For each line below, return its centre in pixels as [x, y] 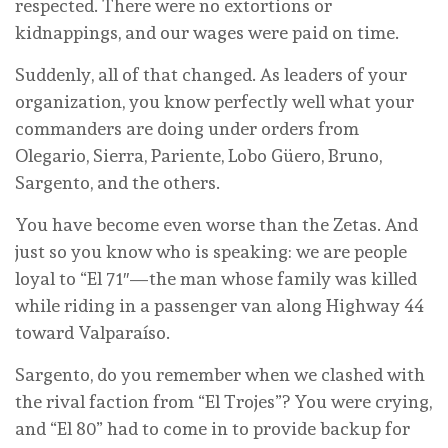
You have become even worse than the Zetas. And [216, 225]
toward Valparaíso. [92, 333]
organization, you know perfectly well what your [214, 102]
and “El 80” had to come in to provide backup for [212, 429]
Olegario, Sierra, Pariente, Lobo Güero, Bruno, [198, 156]
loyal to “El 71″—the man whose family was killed [216, 279]
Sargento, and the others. [117, 183]
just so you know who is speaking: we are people [211, 252]
